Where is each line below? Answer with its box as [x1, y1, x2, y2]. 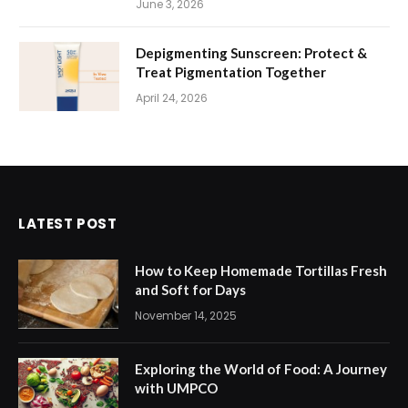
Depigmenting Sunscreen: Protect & [136, 44, 367, 61]
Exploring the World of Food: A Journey [135, 360, 387, 377]
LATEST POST [18, 213, 117, 233]
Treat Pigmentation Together [136, 63, 326, 80]
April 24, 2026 [136, 89, 208, 106]
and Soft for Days [135, 280, 246, 298]
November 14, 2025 [135, 307, 237, 323]
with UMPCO [135, 379, 218, 396]
